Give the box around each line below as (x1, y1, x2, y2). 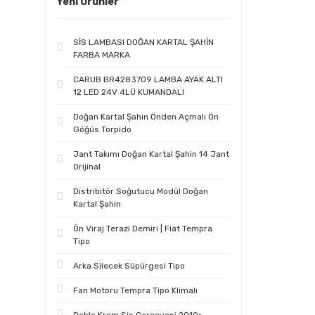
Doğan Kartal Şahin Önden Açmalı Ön (73, 112, 219, 122)
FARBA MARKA (73, 50, 130, 60)
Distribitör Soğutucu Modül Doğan (73, 186, 208, 196)
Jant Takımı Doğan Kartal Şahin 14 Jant (73, 149, 229, 159)
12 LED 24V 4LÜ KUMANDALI (73, 87, 184, 97)
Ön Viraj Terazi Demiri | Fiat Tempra (73, 224, 212, 233)
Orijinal (73, 162, 101, 172)
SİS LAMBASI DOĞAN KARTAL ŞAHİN (73, 37, 214, 47)
